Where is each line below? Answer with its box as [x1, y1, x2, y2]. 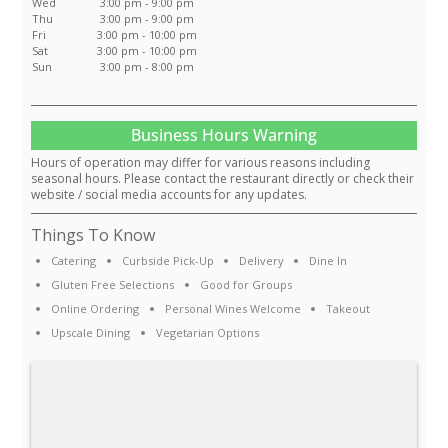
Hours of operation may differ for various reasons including [31, 154, 370, 172]
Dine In [309, 253, 347, 269]
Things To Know [31, 224, 155, 247]
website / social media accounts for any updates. [31, 186, 307, 204]
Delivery [238, 253, 284, 269]
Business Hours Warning [131, 124, 317, 147]
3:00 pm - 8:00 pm [99, 59, 194, 75]
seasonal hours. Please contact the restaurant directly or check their [31, 170, 414, 188]
